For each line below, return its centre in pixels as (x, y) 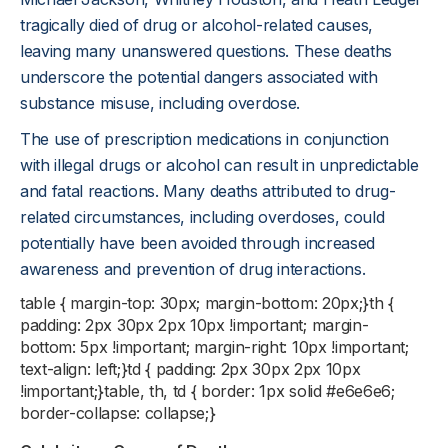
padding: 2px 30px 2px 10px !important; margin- (194, 325)
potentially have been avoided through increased (197, 243)
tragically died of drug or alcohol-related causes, (196, 25)
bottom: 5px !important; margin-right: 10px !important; (214, 347)
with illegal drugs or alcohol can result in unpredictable (219, 165)
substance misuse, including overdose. (160, 103)
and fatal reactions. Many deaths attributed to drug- (208, 191)
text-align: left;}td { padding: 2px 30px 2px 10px (190, 369)
